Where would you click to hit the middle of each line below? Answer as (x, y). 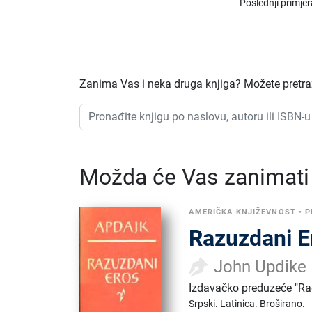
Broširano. (283, 304)
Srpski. (205, 304)
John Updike (260, 267)
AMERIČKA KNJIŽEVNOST (242, 212)
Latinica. (240, 304)
